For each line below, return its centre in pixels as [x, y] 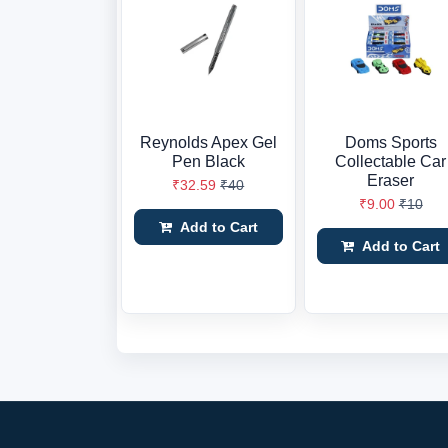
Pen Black [208, 161]
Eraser [391, 180]
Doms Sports [390, 142]
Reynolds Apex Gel [208, 142]
